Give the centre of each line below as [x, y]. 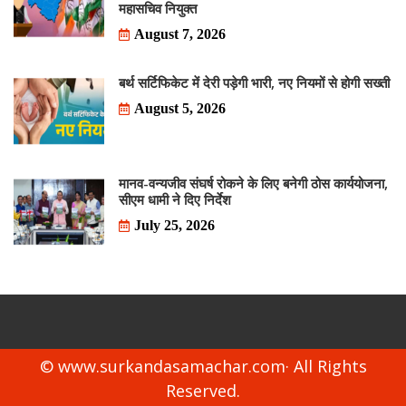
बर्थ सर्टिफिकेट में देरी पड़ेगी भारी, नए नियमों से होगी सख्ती [254, 83]
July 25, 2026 [174, 226]
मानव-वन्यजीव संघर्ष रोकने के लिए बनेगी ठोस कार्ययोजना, [253, 184]
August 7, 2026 [180, 34]
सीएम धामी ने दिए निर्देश [175, 200]
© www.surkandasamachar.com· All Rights [203, 367]
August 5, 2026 [180, 109]
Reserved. [203, 391]
